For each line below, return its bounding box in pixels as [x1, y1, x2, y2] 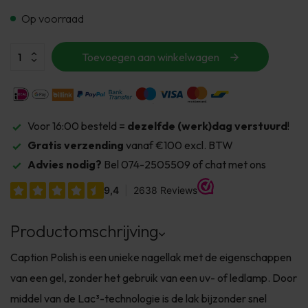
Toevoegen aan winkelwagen [82, 49, 220, 64]
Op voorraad [21, 12, 84, 25]
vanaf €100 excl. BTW [126, 137, 233, 152]
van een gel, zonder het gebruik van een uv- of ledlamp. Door [10, 271, 297, 285]
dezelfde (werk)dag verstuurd [127, 118, 287, 133]
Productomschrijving [10, 221, 159, 242]
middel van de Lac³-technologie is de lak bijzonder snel [10, 291, 267, 306]
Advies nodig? [27, 157, 102, 171]
